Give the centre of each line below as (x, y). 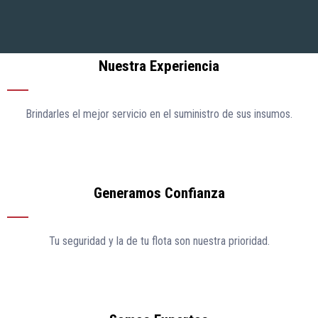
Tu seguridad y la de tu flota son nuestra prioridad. (159, 241)
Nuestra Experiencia (159, 66)
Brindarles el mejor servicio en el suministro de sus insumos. (159, 114)
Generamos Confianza (159, 193)
